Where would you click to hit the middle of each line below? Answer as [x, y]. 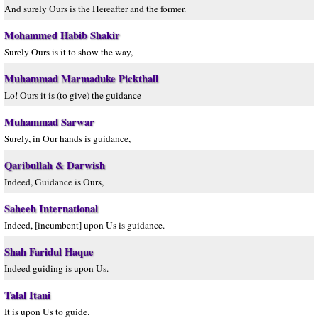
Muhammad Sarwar [49, 122]
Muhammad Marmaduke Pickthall [81, 78]
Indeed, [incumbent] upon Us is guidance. [84, 225]
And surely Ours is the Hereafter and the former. [95, 9]
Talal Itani [27, 295]
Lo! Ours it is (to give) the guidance [73, 95]
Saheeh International [51, 208]
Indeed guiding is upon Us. [56, 268]
